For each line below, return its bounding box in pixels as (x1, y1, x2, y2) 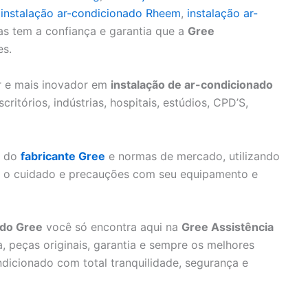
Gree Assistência (181, 220, 274, 234)
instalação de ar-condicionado (111, 78, 273, 91)
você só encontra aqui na (43, 220, 181, 234)
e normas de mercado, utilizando (105, 148, 280, 163)
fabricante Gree (21, 148, 105, 163)
